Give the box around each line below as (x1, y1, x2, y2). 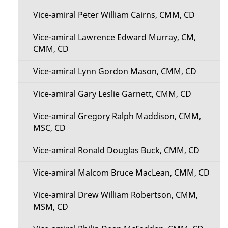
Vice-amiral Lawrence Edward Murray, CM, (33, 32, 196, 43)
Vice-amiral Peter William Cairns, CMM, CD (33, 9, 195, 20)
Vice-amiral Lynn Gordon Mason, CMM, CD (33, 66, 196, 77)
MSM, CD (33, 201, 68, 212)
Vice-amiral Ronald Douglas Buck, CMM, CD (33, 145, 199, 156)
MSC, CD (33, 122, 66, 133)
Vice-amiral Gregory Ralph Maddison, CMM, (33, 110, 201, 122)
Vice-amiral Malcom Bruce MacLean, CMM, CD (33, 167, 210, 178)
